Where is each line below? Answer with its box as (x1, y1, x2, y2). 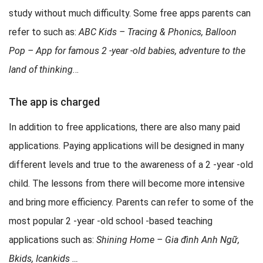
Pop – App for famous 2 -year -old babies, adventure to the (9, 45, 245, 57)
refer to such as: (9, 26, 79, 38)
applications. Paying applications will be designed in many (9, 140, 244, 152)
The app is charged (9, 96, 100, 109)
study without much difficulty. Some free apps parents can (9, 8, 251, 19)
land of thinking (9, 64, 73, 76)
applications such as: (9, 234, 96, 246)
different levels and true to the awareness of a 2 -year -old (9, 159, 253, 171)
